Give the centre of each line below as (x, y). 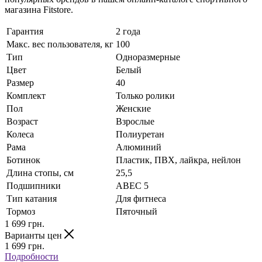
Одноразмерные (148, 57)
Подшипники (34, 186)
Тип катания (32, 199)
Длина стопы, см (40, 173)
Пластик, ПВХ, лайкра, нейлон (178, 160)
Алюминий (139, 147)
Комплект (26, 96)
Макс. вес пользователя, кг (60, 44)
